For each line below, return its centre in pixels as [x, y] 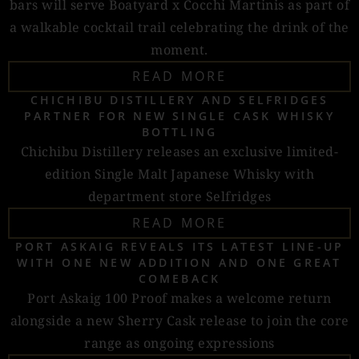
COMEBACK [179, 278]
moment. [179, 50]
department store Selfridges [179, 196]
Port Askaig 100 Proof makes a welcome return [179, 298]
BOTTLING [179, 132]
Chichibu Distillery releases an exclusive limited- [179, 151]
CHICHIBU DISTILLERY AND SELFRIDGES [179, 100]
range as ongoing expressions [179, 343]
